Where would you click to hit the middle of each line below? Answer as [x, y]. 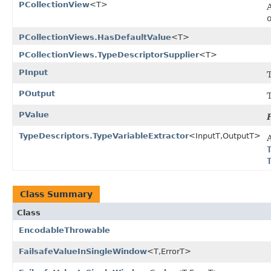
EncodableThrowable [64, 230]
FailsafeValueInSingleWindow [83, 251]
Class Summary [56, 194]
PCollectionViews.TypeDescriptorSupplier [109, 54]
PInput [33, 72]
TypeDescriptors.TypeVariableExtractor [104, 135]
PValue [34, 114]
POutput [37, 93]
